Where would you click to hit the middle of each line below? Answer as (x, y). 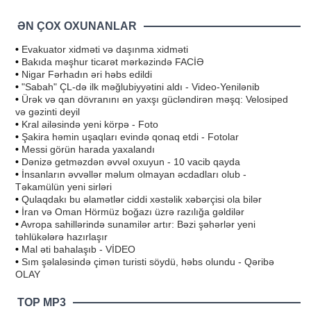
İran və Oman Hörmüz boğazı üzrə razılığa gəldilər (133, 211)
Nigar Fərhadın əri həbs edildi (87, 74)
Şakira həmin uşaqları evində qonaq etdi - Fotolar (130, 136)
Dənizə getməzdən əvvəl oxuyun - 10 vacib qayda (131, 161)
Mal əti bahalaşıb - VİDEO (78, 249)
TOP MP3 (42, 302)
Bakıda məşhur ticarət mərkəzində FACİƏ (113, 61)
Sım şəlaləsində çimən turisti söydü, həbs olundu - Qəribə (148, 261)
